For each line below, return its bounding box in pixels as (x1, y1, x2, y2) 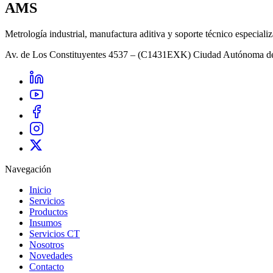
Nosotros (29, 239, 64, 250)
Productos (29, 207, 68, 218)
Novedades (29, 250, 73, 261)
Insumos (29, 218, 62, 229)
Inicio (29, 185, 51, 196)
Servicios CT (29, 229, 80, 239)
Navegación (5, 164, 51, 175)
